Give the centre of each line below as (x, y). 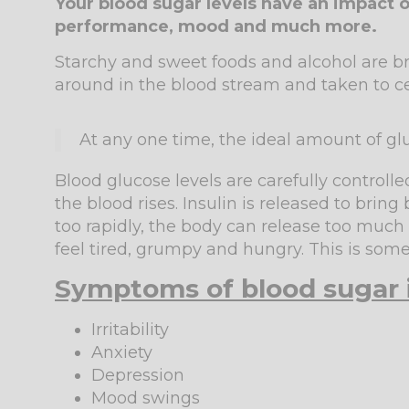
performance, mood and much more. (216, 26)
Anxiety (122, 353)
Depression (138, 376)
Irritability (130, 330)
